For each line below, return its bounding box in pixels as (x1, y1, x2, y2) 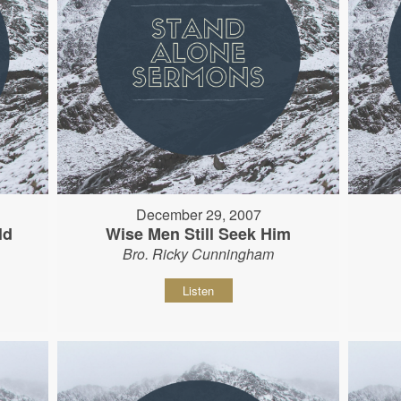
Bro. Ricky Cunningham (123, 243, 275, 265)
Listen (183, 282, 215, 300)
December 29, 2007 (135, 204, 261, 226)
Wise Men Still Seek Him (106, 222, 292, 246)
